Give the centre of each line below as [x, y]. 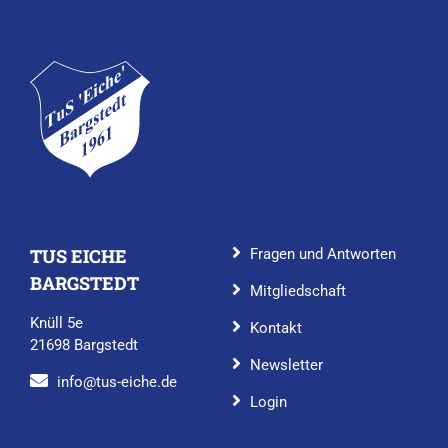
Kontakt [275, 327]
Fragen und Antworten [322, 253]
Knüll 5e [56, 322]
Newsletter [286, 364]
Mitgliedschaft [297, 290]
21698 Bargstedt [83, 344]
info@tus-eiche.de [116, 381]
